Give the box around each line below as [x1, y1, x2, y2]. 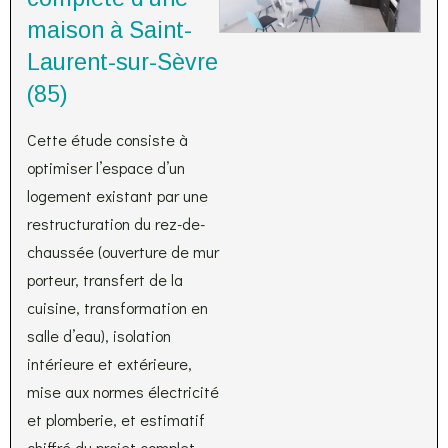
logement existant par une [27, 185, 208, 206]
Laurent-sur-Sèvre [27, 49, 218, 75]
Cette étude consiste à [27, 129, 188, 150]
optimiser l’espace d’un [27, 157, 185, 178]
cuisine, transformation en [27, 297, 208, 318]
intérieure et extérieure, [27, 353, 192, 374]
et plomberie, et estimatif [27, 409, 205, 430]
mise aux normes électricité [27, 381, 219, 402]
